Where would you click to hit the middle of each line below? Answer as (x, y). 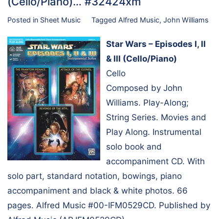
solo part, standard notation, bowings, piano (95, 176)
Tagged (105, 20)
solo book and (134, 146)
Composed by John (144, 88)
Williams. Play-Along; (147, 102)
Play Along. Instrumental (154, 132)
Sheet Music (60, 20)
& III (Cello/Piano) (142, 58)
